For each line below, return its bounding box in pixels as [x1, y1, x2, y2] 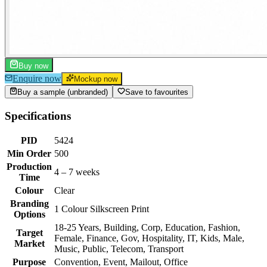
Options [13, 209, 45, 220]
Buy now [18, 61, 48, 70]
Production [7, 162, 52, 172]
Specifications [5, 109, 71, 122]
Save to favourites [125, 87, 188, 97]
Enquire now [13, 73, 61, 83]
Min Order [7, 148, 51, 159]
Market [14, 238, 45, 249]
